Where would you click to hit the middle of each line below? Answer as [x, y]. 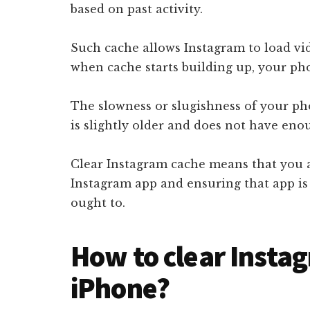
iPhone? [120, 288]
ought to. [98, 203]
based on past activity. [137, 9]
